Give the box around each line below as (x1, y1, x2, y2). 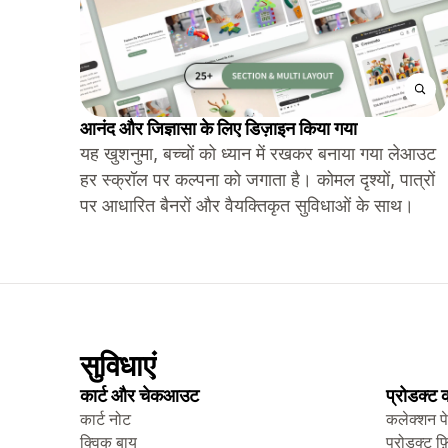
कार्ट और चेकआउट (80, 385, 199, 406)
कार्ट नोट (80, 409, 131, 429)
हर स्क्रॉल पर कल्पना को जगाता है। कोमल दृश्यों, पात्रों (80, 169, 435, 190)
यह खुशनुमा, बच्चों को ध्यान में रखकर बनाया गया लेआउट (80, 143, 436, 164)
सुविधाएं (80, 348, 156, 383)
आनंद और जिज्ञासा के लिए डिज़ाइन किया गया (80, 118, 357, 139)
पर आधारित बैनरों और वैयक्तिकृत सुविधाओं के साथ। (80, 195, 414, 216)
